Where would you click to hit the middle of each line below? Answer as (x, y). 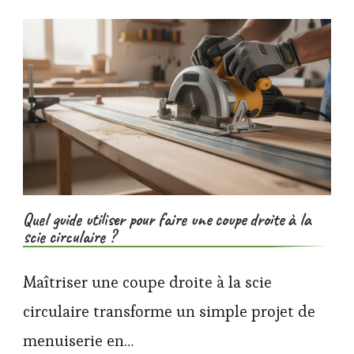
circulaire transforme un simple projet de (169, 311)
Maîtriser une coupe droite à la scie (147, 282)
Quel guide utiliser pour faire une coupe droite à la (167, 219)
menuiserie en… (78, 340)
